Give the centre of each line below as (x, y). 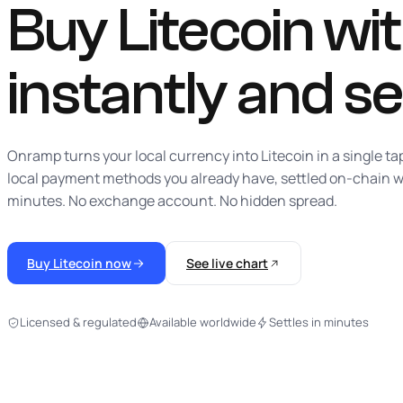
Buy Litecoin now (79, 263)
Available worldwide (203, 322)
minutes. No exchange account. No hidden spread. (172, 201)
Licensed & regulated (78, 322)
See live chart (227, 263)
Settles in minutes (319, 322)
